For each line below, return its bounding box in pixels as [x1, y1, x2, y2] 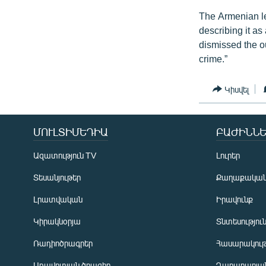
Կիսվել [224, 84, 249, 94]
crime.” [199, 53, 228, 65]
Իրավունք [216, 194, 253, 205]
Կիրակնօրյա [33, 216, 81, 227]
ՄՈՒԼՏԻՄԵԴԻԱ [33, 125, 108, 139]
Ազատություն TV [33, 150, 96, 161]
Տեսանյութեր [33, 172, 81, 183]
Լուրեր [216, 150, 240, 161]
